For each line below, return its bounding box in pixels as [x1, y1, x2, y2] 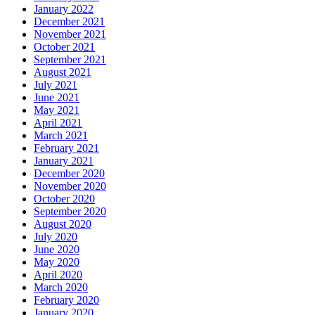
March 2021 [34, 129, 88, 142]
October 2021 [34, 41, 95, 53]
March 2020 [34, 281, 88, 294]
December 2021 [34, 15, 105, 28]
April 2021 [34, 117, 82, 129]
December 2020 [34, 167, 105, 180]
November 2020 [34, 180, 106, 193]
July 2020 [34, 231, 77, 243]
